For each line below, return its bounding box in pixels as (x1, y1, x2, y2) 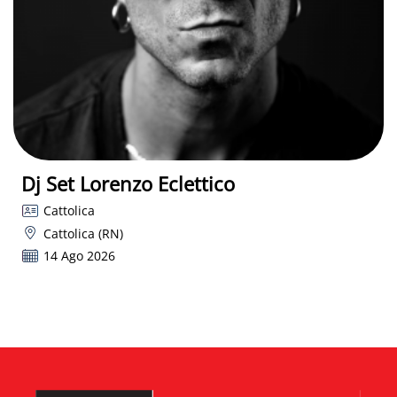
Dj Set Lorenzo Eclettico (21, 170, 235, 198)
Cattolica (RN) (43, 224, 123, 242)
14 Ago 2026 (43, 247, 115, 265)
